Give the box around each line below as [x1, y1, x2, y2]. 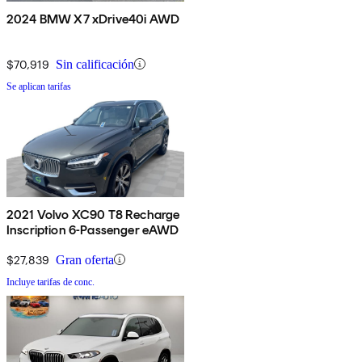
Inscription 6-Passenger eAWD [6, 221, 179, 238]
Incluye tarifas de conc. [6, 276, 95, 288]
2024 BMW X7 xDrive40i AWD [6, 11, 179, 27]
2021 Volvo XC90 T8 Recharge [6, 206, 180, 222]
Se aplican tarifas [6, 80, 71, 92]
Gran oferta [56, 252, 114, 267]
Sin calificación [56, 57, 134, 71]
